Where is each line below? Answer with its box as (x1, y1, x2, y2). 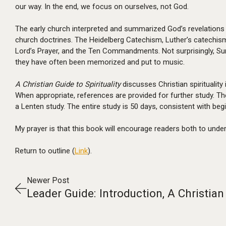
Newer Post (27, 176, 69, 185)
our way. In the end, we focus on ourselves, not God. (15, 2, 189, 11)
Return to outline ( (15, 146, 75, 155)
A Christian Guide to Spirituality (15, 80, 121, 89)
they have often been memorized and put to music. (15, 58, 185, 67)
